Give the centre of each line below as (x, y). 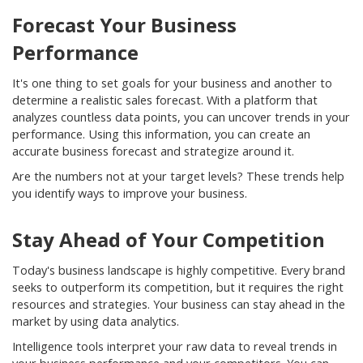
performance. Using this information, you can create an (161, 134)
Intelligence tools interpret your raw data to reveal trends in (175, 346)
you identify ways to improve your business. (130, 193)
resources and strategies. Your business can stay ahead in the (179, 304)
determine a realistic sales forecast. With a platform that (165, 100)
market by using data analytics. (97, 321)
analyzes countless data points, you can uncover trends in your (181, 117)
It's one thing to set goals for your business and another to (172, 83)
